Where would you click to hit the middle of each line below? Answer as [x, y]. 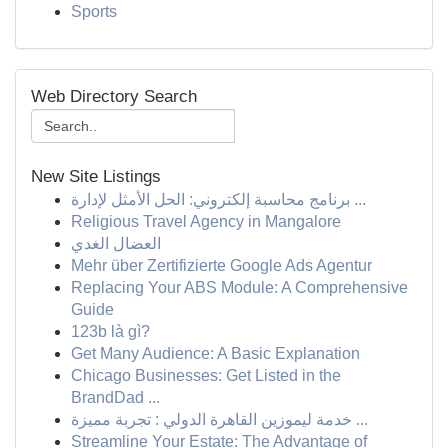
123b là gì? [110, 331]
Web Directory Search [114, 96]
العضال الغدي [116, 243]
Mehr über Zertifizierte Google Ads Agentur [221, 265]
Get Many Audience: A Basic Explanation [215, 353]
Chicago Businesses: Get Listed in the [206, 375]
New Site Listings [96, 176]
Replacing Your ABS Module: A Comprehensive [239, 287]
